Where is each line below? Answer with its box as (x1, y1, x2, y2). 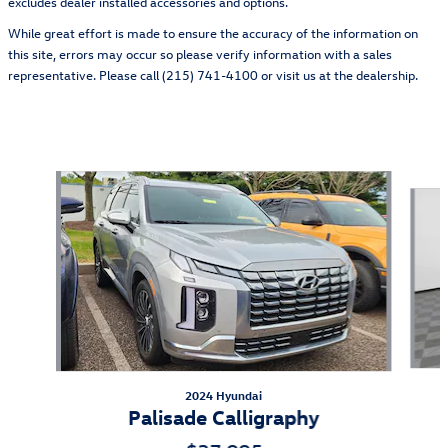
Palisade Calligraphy (128, 402, 320, 429)
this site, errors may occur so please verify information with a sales (8, 44, 392, 62)
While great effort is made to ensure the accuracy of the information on (8, 23, 418, 41)
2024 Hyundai (185, 386, 263, 403)
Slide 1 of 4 (7, 170, 79, 190)
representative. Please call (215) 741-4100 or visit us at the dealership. (8, 65, 418, 83)
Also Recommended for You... (89, 124, 359, 151)
